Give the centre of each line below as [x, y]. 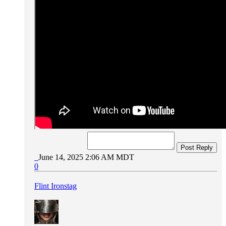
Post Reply [197, 147]
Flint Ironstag [55, 186]
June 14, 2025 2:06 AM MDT [86, 157]
